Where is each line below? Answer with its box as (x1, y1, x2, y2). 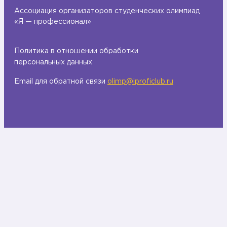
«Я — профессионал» (14, 18, 91, 25)
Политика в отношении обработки (14, 48, 138, 54)
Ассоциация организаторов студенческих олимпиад (14, 8, 200, 14)
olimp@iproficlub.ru (107, 78, 173, 85)
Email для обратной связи (14, 78, 107, 85)
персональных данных (14, 59, 92, 65)
